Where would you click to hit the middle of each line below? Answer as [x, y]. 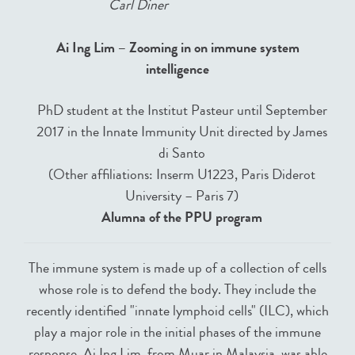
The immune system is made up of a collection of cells [177, 268]
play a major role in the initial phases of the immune [177, 332]
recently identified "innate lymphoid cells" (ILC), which [177, 311]
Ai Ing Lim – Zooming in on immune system [177, 48]
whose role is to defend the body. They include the [177, 290]
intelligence [177, 69]
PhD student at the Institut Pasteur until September [182, 111]
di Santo [182, 153]
